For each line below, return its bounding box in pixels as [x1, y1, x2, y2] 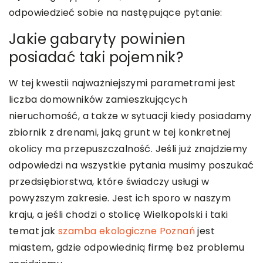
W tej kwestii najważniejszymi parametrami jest [9, 76, 236, 90]
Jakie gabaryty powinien [9, 29, 186, 49]
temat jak [9, 224, 59, 238]
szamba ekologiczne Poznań [58, 224, 195, 238]
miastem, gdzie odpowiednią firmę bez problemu [9, 241, 244, 255]
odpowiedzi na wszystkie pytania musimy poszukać [9, 159, 254, 173]
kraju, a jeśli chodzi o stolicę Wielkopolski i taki [9, 208, 228, 222]
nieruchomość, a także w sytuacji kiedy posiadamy [9, 109, 252, 123]
